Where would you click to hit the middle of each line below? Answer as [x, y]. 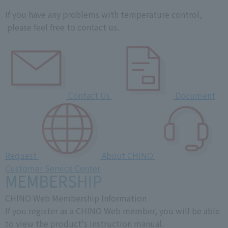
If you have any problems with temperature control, [104, 14]
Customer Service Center [53, 168]
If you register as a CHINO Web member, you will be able [112, 210]
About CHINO [127, 155]
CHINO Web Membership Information [76, 198]
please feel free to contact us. [62, 27]
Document [195, 95]
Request [21, 155]
